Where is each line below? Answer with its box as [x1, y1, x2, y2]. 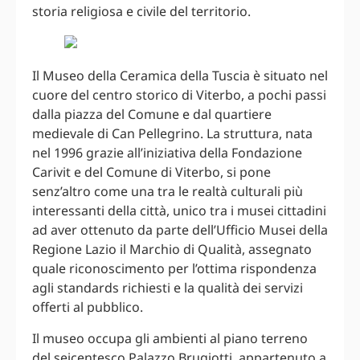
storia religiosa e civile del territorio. [32, 2, 251, 21]
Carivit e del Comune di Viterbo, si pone [32, 163, 271, 182]
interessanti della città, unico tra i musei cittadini [32, 202, 326, 220]
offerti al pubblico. [32, 298, 143, 317]
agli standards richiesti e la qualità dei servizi [32, 279, 303, 297]
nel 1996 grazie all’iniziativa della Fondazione [32, 144, 302, 162]
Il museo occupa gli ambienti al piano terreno [32, 329, 308, 347]
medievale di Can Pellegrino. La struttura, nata [32, 125, 313, 143]
